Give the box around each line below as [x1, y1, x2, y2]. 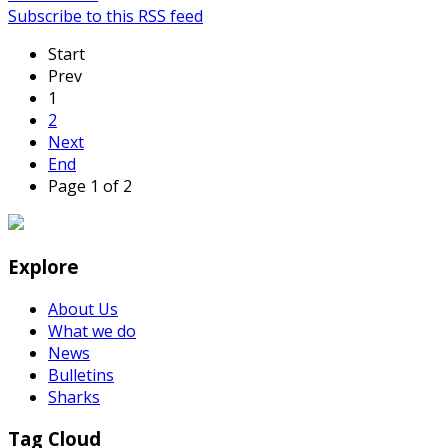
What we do [48, 319, 136, 342]
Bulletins [48, 363, 114, 386]
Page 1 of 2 [48, 175, 132, 198]
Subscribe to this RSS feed [8, 5, 203, 28]
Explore [8, 253, 79, 279]
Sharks [48, 385, 100, 408]
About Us [48, 297, 118, 320]
